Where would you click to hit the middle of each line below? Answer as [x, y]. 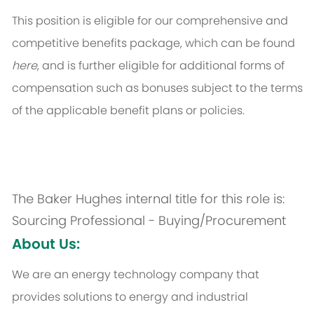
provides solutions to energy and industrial [130, 297]
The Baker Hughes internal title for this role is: [148, 199]
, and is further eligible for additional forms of [161, 66]
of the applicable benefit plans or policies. [128, 111]
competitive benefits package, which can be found [153, 43]
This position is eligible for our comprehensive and [150, 21]
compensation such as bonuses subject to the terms [157, 88]
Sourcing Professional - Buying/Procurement [149, 221]
